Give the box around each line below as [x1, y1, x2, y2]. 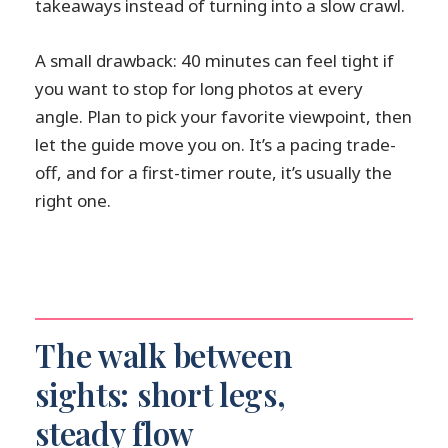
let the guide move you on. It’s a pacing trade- [35, 133, 397, 157]
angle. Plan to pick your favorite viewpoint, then [35, 105, 413, 129]
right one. [35, 189, 112, 213]
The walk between [35, 333, 293, 376]
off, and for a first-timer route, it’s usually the [35, 161, 393, 185]
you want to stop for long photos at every [35, 77, 364, 101]
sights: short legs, [35, 372, 286, 415]
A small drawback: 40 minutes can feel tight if [35, 49, 395, 73]
